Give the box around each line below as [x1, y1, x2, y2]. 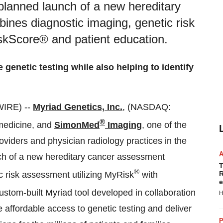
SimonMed [54, 120, 100, 130]
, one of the [142, 120, 187, 130]
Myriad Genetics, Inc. [33, 102, 122, 112]
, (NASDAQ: [122, 102, 171, 112]
